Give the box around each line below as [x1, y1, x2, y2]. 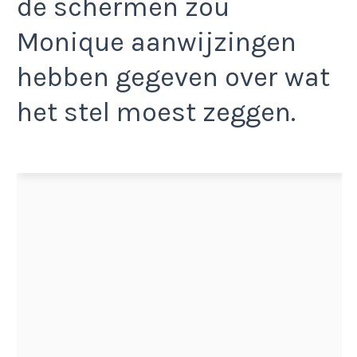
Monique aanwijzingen [17, 25, 296, 58]
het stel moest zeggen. [17, 96, 296, 128]
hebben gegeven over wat [17, 61, 330, 93]
